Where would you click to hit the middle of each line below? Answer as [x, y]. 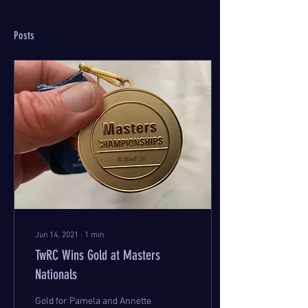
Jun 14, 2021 [57, 235]
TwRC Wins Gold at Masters [98, 255]
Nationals [56, 274]
